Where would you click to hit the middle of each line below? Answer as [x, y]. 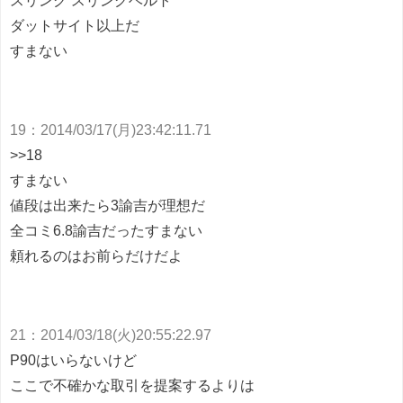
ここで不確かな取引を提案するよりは [132, 385]
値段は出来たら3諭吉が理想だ [107, 206]
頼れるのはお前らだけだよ [96, 256]
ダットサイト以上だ [75, 26]
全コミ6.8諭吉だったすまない [106, 231]
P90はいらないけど [73, 360]
